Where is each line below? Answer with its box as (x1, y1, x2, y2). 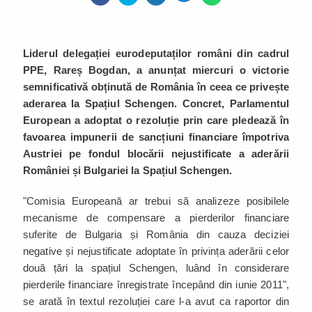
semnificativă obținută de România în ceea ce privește (23, 80, 289, 93)
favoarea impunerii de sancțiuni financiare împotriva (23, 130, 289, 143)
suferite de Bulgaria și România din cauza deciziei (23, 228, 289, 240)
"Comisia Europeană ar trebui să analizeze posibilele (23, 194, 289, 207)
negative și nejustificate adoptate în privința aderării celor (23, 244, 289, 257)
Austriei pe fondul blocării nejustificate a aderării (23, 147, 289, 159)
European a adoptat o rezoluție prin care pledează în (23, 114, 289, 126)
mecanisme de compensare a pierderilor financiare (23, 211, 289, 224)
